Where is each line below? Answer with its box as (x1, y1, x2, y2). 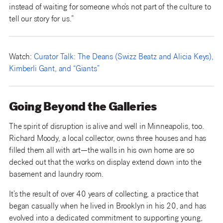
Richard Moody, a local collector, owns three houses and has (9, 134, 207, 143)
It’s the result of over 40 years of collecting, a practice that (9, 190, 199, 199)
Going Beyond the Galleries (9, 102, 157, 114)
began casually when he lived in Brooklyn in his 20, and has (9, 202, 207, 211)
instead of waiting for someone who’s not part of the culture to (9, 3, 211, 12)
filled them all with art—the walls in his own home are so (9, 146, 194, 155)
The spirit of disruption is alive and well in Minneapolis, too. (9, 122, 204, 131)
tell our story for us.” (9, 15, 74, 24)
